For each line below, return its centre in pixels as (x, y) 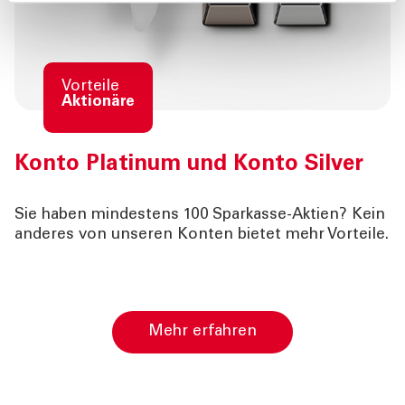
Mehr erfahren (210, 332)
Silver (334, 165)
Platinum (133, 165)
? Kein (362, 215)
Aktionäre (98, 102)
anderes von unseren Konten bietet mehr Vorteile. (202, 235)
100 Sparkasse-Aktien (261, 215)
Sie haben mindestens (99, 215)
